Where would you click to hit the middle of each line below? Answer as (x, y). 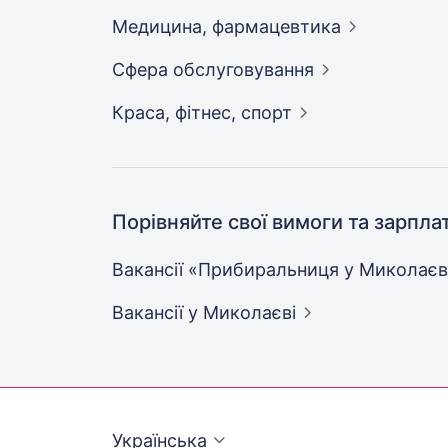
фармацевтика (276, 26)
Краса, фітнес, (176, 112)
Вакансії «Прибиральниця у (235, 269)
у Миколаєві (242, 312)
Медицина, (162, 26)
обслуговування (243, 69)
